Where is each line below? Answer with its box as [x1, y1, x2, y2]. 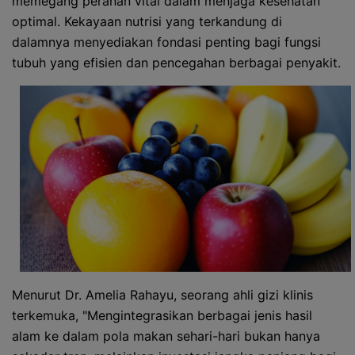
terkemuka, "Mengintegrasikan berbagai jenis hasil [12, 307, 312, 323]
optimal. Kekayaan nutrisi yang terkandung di [12, 13, 282, 29]
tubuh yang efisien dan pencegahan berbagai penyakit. [12, 55, 341, 71]
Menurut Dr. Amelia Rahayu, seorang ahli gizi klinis [12, 287, 313, 303]
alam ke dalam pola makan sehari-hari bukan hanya [12, 328, 320, 344]
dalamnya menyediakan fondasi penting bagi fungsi [12, 34, 321, 50]
